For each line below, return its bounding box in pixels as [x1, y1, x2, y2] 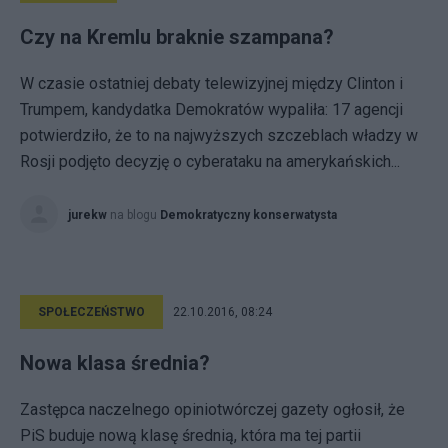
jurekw [68, 208, 107, 222]
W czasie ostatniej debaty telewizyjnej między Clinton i [20, 74, 403, 93]
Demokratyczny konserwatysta [160, 208, 337, 222]
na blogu [110, 208, 160, 222]
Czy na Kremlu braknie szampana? [20, 25, 334, 49]
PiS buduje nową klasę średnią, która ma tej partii [20, 426, 361, 445]
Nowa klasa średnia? [20, 351, 210, 375]
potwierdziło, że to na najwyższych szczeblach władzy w [20, 126, 418, 145]
